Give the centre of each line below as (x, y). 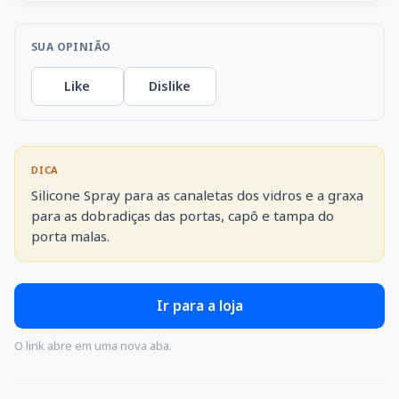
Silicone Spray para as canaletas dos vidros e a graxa (198, 195)
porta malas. (71, 236)
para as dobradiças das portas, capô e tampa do (183, 215)
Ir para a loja (199, 306)
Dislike (170, 86)
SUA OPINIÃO (71, 46)
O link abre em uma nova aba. (93, 346)
